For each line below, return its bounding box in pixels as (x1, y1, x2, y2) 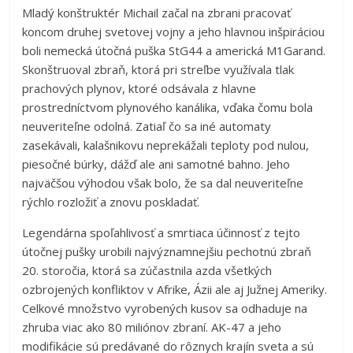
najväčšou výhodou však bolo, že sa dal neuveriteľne (22, 174, 304, 191)
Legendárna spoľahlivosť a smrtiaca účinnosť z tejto (22, 224, 301, 240)
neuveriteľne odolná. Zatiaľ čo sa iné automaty (22, 117, 272, 134)
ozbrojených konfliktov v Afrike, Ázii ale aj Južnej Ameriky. (22, 281, 328, 297)
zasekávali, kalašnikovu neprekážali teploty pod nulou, (22, 136, 310, 153)
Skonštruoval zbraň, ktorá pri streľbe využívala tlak (22, 61, 295, 77)
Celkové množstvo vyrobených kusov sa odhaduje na (22, 299, 308, 316)
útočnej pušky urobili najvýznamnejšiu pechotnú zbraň (22, 243, 312, 259)
